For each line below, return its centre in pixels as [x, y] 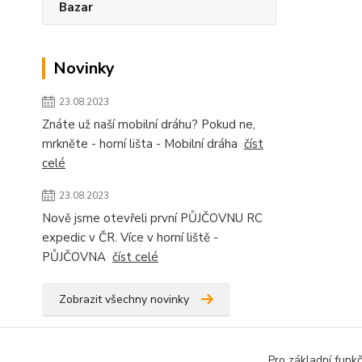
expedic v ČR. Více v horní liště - [130, 238]
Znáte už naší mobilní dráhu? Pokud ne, [149, 125]
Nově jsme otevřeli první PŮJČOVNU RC [152, 219]
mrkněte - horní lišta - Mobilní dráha [143, 144]
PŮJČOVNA [77, 257]
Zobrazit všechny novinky [124, 300]
